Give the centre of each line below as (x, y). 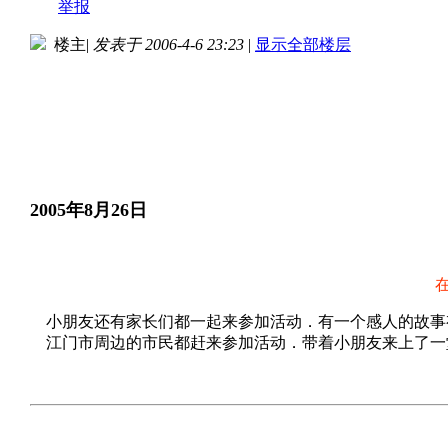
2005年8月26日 (88, 209)
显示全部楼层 (303, 44)
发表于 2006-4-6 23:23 (168, 44)
